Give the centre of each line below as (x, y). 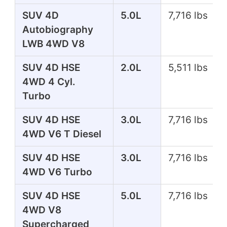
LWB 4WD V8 (53, 44)
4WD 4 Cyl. (49, 82)
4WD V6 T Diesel (62, 134)
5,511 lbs (188, 67)
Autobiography (58, 29)
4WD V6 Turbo (57, 172)
